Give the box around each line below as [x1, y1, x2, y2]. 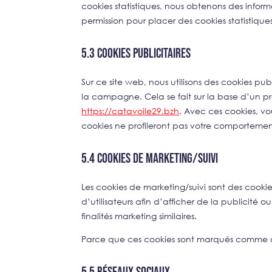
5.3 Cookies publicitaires [81, 45, 191, 62]
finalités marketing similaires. [81, 209, 197, 222]
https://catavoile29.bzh [81, 104, 180, 117]
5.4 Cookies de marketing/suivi [81, 150, 219, 167]
